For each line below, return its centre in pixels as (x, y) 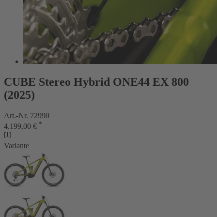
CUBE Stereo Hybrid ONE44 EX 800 (96, 82)
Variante (16, 146)
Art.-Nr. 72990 (27, 115)
